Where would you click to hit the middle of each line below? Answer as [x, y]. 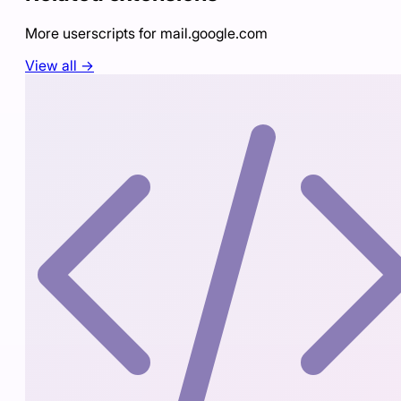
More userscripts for [93, 33]
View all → [60, 65]
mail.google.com [214, 33]
